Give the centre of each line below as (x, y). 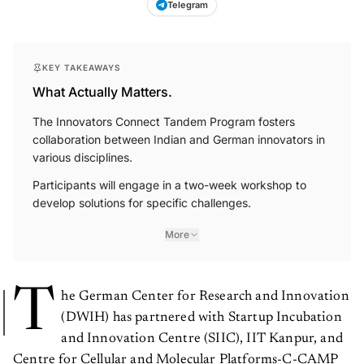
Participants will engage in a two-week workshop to (169, 185)
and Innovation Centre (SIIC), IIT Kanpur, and (202, 340)
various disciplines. (82, 158)
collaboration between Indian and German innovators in (179, 140)
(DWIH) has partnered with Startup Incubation (201, 318)
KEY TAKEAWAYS (82, 68)
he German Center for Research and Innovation (205, 297)
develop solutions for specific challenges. (142, 203)
